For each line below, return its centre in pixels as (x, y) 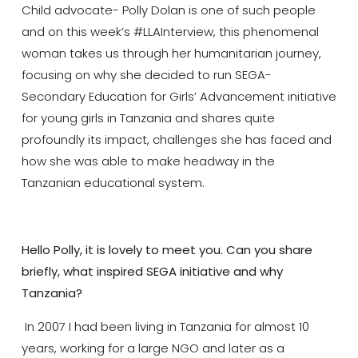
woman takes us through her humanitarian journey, (171, 54)
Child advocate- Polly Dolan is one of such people (168, 10)
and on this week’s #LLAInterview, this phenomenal (170, 32)
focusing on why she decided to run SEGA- (146, 75)
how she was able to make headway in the (148, 161)
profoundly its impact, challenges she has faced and (176, 140)
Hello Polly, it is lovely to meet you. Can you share (167, 250)
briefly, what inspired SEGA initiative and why (152, 272)
